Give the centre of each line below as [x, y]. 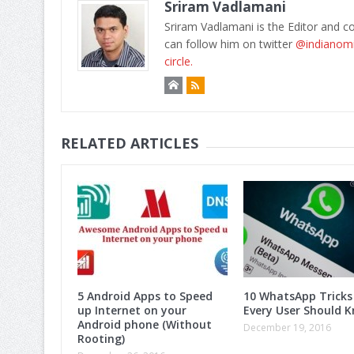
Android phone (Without [144, 324]
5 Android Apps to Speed [145, 296]
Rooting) [101, 338]
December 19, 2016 [287, 327]
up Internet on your [132, 310]
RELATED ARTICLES [129, 143]
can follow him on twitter [230, 43]
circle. [178, 61]
